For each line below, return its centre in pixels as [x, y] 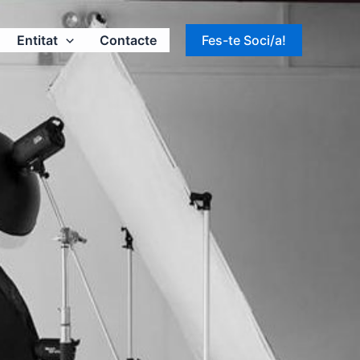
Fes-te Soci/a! [244, 40]
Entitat [38, 40]
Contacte [128, 40]
